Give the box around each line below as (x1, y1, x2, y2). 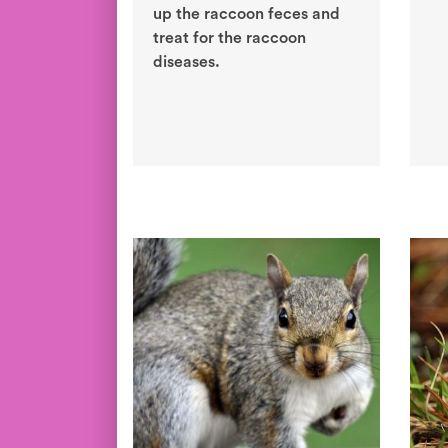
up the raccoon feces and (153, 6, 340, 23)
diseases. (153, 54, 220, 71)
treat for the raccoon (153, 30, 306, 47)
